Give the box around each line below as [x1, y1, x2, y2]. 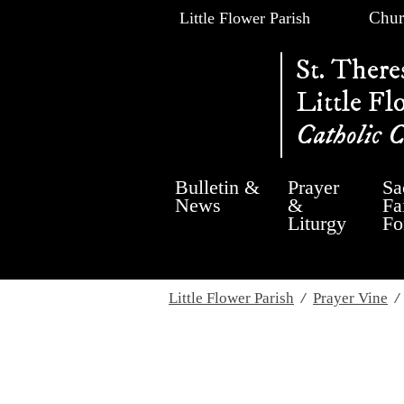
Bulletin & [175, 176, 261, 198]
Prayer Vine [313, 289, 388, 307]
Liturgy [288, 212, 347, 234]
